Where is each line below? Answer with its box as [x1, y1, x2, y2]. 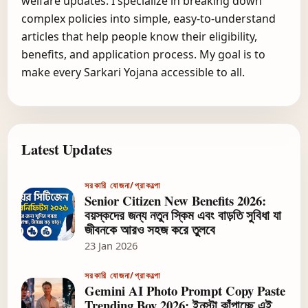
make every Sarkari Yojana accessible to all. [21, 64, 245, 80]
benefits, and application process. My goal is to [21, 46, 265, 62]
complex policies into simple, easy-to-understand [21, 10, 276, 26]
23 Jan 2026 [85, 238, 137, 252]
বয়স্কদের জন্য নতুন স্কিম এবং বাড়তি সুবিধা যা [85, 205, 281, 224]
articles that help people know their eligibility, [21, 28, 257, 44]
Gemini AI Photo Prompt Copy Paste [85, 280, 285, 300]
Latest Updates [21, 138, 112, 159]
